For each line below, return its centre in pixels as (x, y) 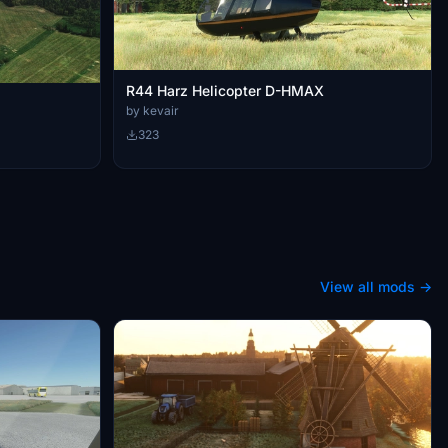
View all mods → (376, 286)
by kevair (152, 111)
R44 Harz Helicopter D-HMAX (225, 91)
